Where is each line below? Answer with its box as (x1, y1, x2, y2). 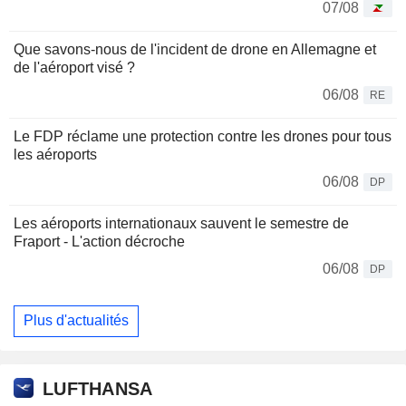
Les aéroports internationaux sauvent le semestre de (14, 215, 349, 231)
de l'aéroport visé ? (14, 59, 135, 75)
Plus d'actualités (24, 313, 129, 329)
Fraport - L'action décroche (14, 233, 185, 249)
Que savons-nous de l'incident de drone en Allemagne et (14, 41, 376, 57)
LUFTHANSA (43, 379, 153, 400)
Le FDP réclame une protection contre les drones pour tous (14, 128, 391, 144)
